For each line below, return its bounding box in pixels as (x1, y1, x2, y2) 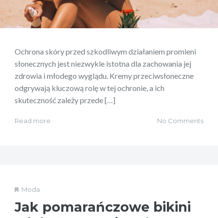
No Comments (157, 117, 203, 125)
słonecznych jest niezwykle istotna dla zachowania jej (15, 59, 191, 69)
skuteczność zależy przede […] (15, 95, 115, 105)
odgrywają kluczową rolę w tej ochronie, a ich (15, 83, 164, 93)
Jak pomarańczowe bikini (15, 199, 191, 216)
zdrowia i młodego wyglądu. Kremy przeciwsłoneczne (15, 71, 194, 81)
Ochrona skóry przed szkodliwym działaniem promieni (15, 47, 196, 56)
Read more (15, 117, 51, 125)
